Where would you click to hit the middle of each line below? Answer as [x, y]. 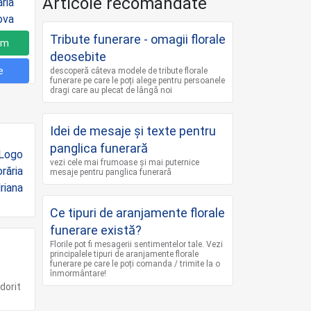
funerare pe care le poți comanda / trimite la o [135, 264]
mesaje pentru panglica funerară [111, 172]
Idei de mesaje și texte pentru [133, 131]
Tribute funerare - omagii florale [138, 39]
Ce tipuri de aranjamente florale [137, 213]
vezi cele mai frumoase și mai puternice [125, 162]
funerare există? [96, 230]
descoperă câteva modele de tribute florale [129, 71]
